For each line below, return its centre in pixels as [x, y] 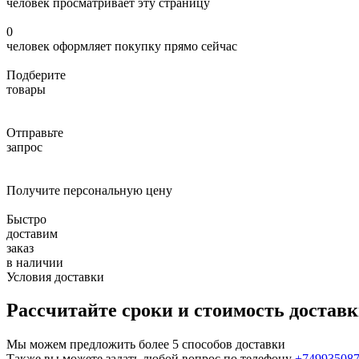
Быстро [26, 219]
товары [26, 89]
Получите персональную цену [89, 190]
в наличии [35, 262]
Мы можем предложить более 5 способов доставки [146, 345]
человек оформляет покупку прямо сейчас [122, 46]
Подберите [36, 75]
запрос [24, 147]
